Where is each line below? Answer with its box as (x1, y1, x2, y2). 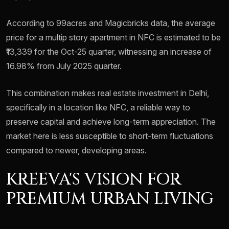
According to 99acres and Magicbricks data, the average (6, 18, 215, 29)
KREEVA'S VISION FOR (6, 169, 181, 191)
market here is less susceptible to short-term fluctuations (6, 131, 213, 142)
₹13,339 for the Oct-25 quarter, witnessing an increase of (6, 47, 212, 57)
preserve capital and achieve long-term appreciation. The (6, 117, 216, 127)
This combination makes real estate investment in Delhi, (6, 88, 209, 99)
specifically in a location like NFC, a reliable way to (6, 102, 190, 113)
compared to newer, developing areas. (6, 145, 147, 156)
